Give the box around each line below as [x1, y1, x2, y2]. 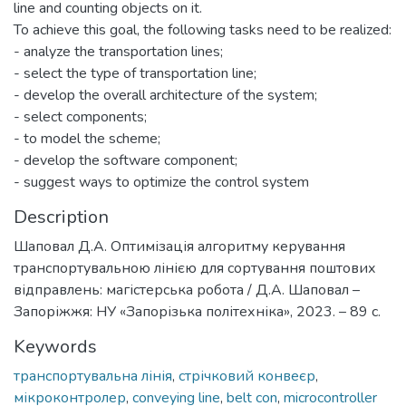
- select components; [14, 107, 147, 127]
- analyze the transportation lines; [14, 42, 223, 62]
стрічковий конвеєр [179, 366, 315, 386]
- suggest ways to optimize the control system [14, 172, 309, 192]
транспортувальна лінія [14, 366, 172, 386]
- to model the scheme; [14, 129, 160, 149]
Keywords [14, 334, 97, 359]
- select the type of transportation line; [14, 63, 256, 83]
